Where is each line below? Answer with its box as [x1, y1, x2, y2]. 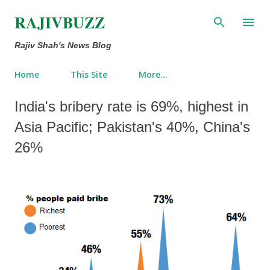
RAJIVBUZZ [14, 11, 105, 34]
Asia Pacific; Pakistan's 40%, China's [14, 119, 250, 135]
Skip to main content [101, 9, 172, 20]
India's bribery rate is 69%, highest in [14, 98, 248, 115]
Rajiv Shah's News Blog [14, 40, 111, 50]
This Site [71, 69, 107, 80]
